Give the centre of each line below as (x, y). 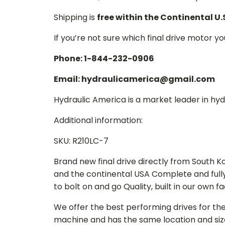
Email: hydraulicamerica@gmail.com (134, 79)
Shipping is (75, 17)
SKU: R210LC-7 (81, 141)
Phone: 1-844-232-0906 (104, 59)
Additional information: (98, 120)
